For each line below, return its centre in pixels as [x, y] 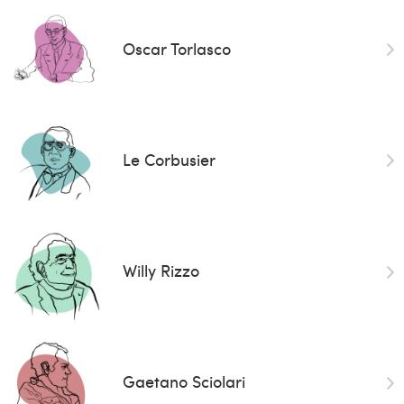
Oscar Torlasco [176, 48]
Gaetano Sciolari [184, 381]
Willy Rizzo [161, 271]
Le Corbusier [169, 159]
